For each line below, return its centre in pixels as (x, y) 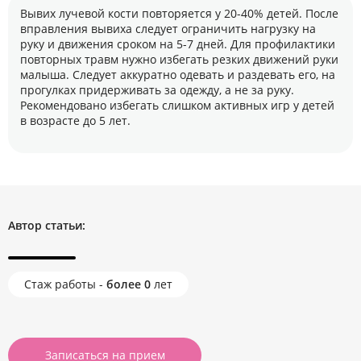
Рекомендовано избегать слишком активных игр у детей (177, 105)
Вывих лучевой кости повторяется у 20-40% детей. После (179, 13)
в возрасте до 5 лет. (75, 120)
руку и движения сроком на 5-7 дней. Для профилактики (178, 44)
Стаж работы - (65, 284)
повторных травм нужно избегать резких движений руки (179, 59)
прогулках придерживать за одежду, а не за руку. (157, 90)
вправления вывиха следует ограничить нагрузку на (168, 29)
